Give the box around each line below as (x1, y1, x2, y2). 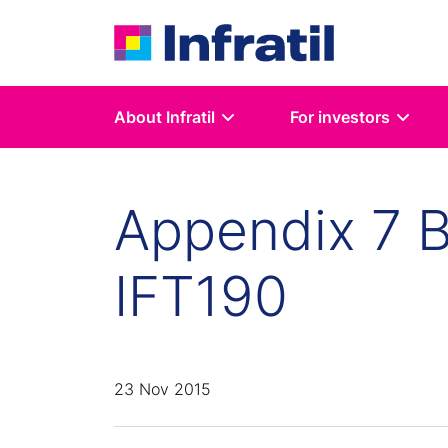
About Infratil (114, 106, 215, 129)
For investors (290, 106, 390, 129)
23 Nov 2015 (114, 377, 211, 400)
